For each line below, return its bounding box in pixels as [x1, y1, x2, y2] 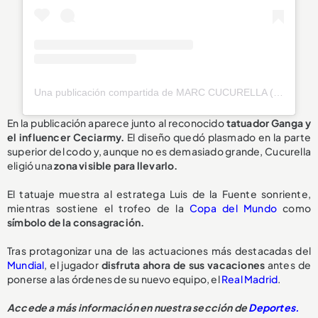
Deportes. [248, 301, 300, 314]
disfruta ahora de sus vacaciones [98, 258, 265, 272]
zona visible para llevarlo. [54, 159, 178, 172]
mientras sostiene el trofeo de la [7, 202, 190, 215]
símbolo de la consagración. [7, 216, 145, 229]
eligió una [7, 159, 55, 172]
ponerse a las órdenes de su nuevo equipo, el [7, 273, 222, 286]
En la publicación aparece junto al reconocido [7, 116, 226, 130]
